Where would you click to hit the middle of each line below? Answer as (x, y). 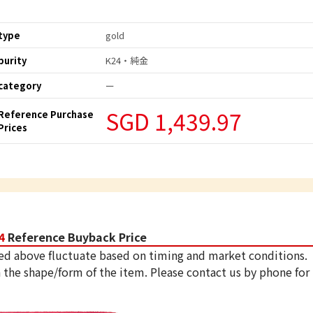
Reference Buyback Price (77, 237)
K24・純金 (126, 61)
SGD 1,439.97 (173, 121)
